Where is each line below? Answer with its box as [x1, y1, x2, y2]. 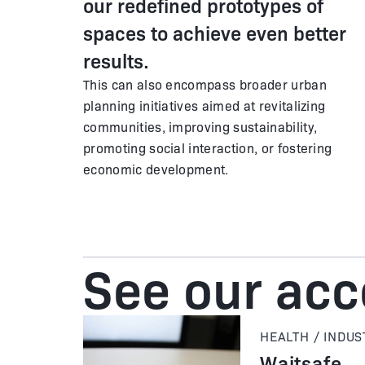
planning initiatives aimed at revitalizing [83, 96, 326, 114]
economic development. [83, 160, 229, 178]
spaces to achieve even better [83, 19, 346, 46]
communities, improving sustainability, [83, 117, 318, 135]
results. [83, 46, 149, 73]
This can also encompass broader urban [83, 75, 327, 93]
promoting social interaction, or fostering [83, 139, 332, 156]
